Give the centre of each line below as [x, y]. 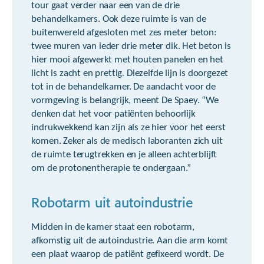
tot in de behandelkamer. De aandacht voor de [123, 87]
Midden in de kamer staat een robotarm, [113, 227]
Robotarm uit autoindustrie [112, 200]
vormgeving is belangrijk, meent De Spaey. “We [125, 100]
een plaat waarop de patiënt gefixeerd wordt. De [128, 254]
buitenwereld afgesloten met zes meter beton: [124, 33]
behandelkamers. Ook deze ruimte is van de [119, 19]
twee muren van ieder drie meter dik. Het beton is [131, 46]
